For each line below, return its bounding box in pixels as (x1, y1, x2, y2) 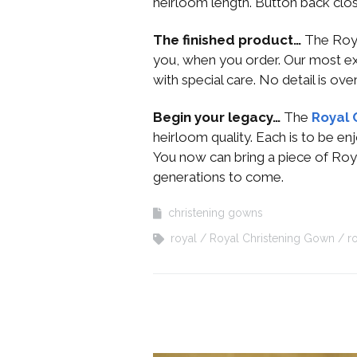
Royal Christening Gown (210, 231, 335, 245)
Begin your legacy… (153, 108, 284, 125)
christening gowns (168, 206, 263, 219)
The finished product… (153, 31, 301, 48)
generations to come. (153, 168, 284, 185)
